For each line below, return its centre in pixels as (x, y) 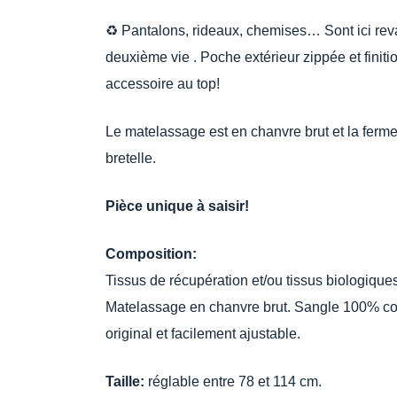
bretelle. (131, 158)
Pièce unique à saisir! (177, 206)
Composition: (151, 254)
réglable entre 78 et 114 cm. (235, 381)
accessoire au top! (163, 84)
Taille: (127, 381)
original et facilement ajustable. (203, 334)
